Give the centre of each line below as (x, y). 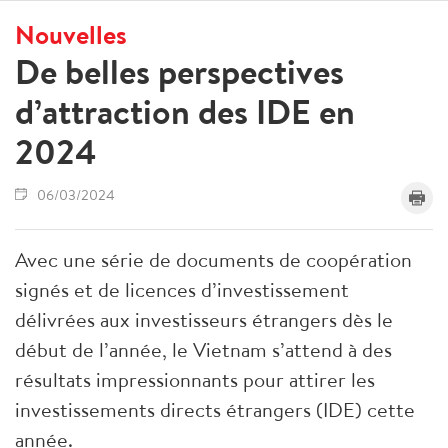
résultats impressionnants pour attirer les (195, 379)
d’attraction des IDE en (185, 111)
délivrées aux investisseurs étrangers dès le (204, 319)
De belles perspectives (179, 71)
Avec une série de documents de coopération (213, 259)
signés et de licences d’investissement (182, 289)
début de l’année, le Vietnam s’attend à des (203, 349)
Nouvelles (71, 34)
